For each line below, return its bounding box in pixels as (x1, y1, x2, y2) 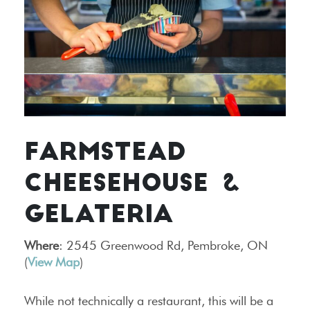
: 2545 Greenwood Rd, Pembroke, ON (59, 238, 268, 253)
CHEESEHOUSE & (24, 173, 240, 198)
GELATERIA (24, 204, 173, 229)
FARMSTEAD (24, 142, 186, 167)
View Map (28, 255, 80, 270)
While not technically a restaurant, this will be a (24, 293, 273, 309)
